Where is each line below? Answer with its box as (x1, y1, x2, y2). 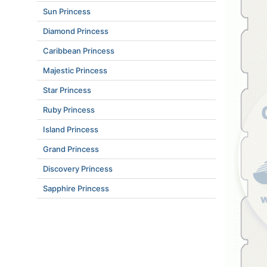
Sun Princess (43, 7, 91, 16)
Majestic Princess (43, 66, 107, 75)
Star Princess (43, 85, 91, 95)
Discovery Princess (43, 164, 113, 173)
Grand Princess (43, 144, 99, 154)
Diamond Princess (43, 26, 108, 36)
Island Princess (43, 125, 98, 134)
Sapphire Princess (43, 184, 109, 193)
